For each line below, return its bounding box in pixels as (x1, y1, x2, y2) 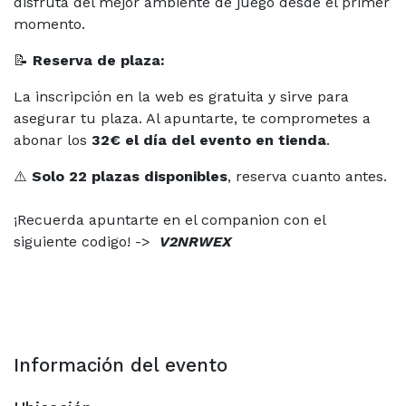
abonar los (14, 130, 92, 149)
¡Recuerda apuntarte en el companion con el (14, 210, 325, 228)
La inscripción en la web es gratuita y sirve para (14, 87, 349, 105)
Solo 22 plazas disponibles (32, 167, 227, 185)
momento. (14, 14, 85, 33)
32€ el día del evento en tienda (92, 130, 326, 149)
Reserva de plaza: (33, 51, 165, 69)
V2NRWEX (159, 232, 232, 250)
